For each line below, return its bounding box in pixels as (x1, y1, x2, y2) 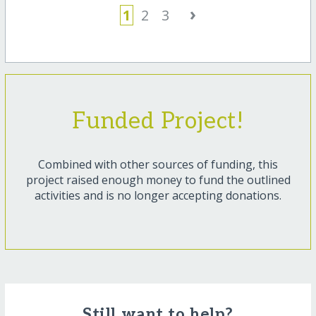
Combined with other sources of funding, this (38, 156, 278, 172)
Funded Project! (72, 107, 244, 135)
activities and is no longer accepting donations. (35, 187, 281, 203)
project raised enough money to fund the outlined (25, 171, 291, 188)
